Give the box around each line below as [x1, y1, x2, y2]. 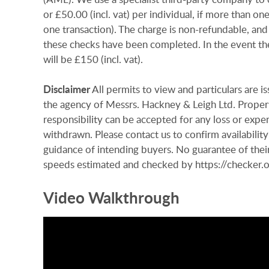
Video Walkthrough [43, 186, 180, 208]
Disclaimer [43, 82, 90, 96]
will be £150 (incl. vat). [43, 52, 143, 66]
